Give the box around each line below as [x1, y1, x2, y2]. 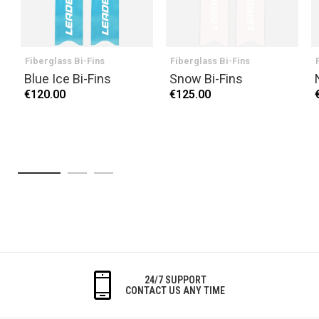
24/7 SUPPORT [144, 273, 206, 286]
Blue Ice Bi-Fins [24, 71, 111, 87]
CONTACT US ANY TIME [125, 284, 225, 296]
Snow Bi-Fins [169, 71, 243, 87]
